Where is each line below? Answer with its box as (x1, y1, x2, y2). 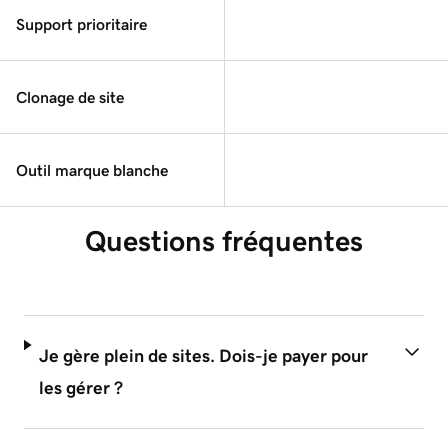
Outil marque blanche (16, 161, 168, 178)
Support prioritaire (16, 15, 147, 32)
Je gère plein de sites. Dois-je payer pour (39, 346, 369, 365)
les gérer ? (39, 378, 124, 397)
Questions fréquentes (85, 226, 363, 255)
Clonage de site (16, 88, 124, 105)
